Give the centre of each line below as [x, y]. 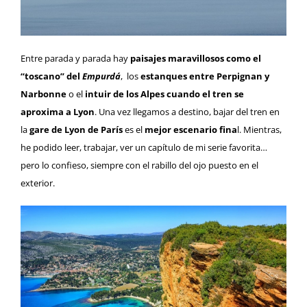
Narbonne [44, 94]
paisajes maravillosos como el [196, 59]
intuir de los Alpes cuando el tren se [164, 94]
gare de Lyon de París [75, 130]
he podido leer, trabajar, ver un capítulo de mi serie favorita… [144, 148]
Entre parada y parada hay [75, 59]
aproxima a [47, 112]
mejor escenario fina [191, 130]
